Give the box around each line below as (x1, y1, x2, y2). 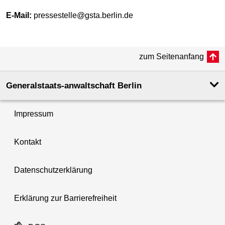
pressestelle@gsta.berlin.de (32, 11, 133, 20)
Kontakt (14, 137, 41, 146)
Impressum (14, 109, 53, 118)
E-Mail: (6, 11, 32, 20)
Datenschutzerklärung (14, 165, 92, 174)
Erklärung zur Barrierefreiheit (14, 193, 117, 202)
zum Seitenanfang (139, 52, 204, 61)
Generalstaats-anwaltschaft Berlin (6, 80, 142, 90)
